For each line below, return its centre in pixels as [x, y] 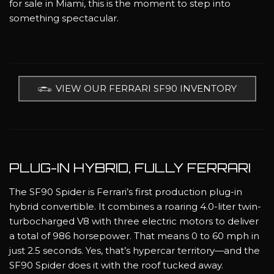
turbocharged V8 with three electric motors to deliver [134, 221]
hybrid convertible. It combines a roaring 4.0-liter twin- [135, 206]
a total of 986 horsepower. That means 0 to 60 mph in [134, 235]
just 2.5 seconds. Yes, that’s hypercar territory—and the [135, 250]
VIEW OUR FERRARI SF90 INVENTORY [146, 89]
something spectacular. [65, 18]
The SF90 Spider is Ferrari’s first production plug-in [126, 191]
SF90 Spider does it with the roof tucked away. [117, 265]
